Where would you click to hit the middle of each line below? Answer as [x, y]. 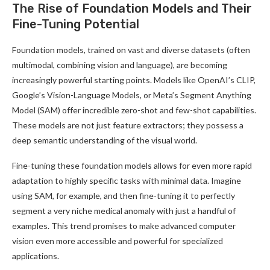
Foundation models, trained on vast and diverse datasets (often [131, 49]
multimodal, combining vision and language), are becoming [120, 64]
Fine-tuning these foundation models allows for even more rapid [132, 165]
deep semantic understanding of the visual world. [105, 140]
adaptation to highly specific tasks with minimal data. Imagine [127, 180]
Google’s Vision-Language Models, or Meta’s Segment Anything [132, 95]
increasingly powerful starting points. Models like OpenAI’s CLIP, [134, 80]
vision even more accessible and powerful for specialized [118, 240]
